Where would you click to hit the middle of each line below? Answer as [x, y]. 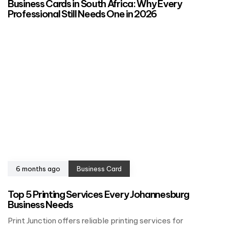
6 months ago [38, 169]
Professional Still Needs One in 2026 [83, 14]
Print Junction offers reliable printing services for [96, 221]
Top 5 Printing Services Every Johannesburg [98, 194]
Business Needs [40, 205]
